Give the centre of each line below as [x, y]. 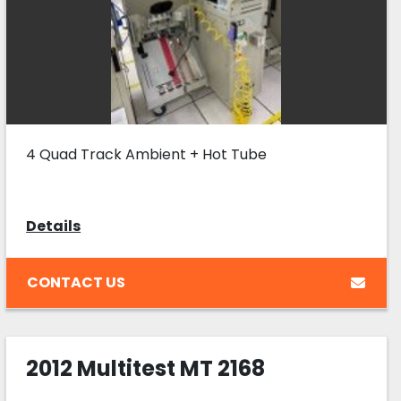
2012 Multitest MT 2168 [146, 369]
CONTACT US [77, 282]
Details [54, 226]
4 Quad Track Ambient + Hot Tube [147, 155]
